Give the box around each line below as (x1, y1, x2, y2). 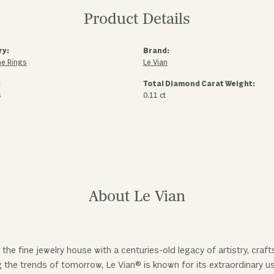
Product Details (84, 10, 190, 29)
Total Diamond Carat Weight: (143, 80, 255, 89)
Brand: (143, 46, 169, 56)
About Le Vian (89, 187, 185, 206)
